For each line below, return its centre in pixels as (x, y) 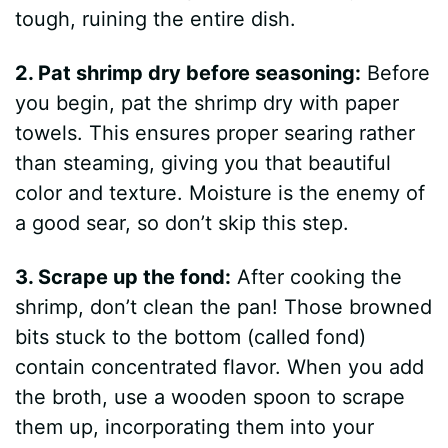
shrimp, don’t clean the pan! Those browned (224, 306)
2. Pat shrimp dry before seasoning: (188, 72)
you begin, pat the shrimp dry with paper (207, 102)
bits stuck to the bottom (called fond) (191, 336)
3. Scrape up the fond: (123, 276)
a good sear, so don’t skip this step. (182, 222)
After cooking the (317, 276)
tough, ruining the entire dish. (156, 18)
